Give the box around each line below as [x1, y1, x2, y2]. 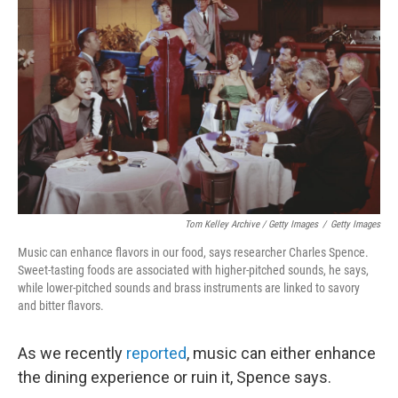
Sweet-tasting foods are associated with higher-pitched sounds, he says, [18, 262, 369, 277]
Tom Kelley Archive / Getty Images [185, 218, 318, 230]
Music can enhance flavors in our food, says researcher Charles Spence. [18, 244, 369, 259]
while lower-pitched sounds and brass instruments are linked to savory [18, 280, 360, 295]
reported [126, 343, 187, 362]
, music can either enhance [187, 343, 376, 362]
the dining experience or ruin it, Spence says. [18, 367, 331, 386]
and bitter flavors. [18, 298, 104, 313]
